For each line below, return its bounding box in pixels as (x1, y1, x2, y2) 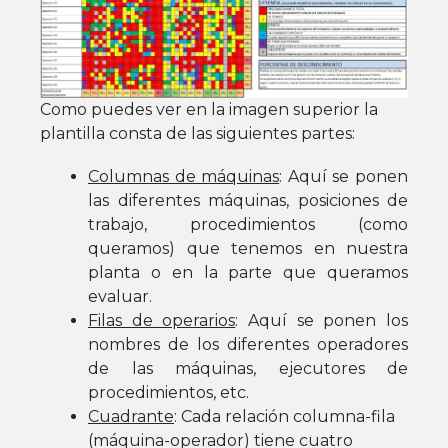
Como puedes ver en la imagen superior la (40, 100, 378, 120)
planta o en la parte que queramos (88, 263, 408, 283)
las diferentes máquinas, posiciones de (88, 191, 408, 211)
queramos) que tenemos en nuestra (88, 239, 408, 259)
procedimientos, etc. (88, 383, 249, 403)
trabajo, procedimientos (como (88, 215, 408, 235)
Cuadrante (88, 407, 174, 427)
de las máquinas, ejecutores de (88, 359, 408, 379)
